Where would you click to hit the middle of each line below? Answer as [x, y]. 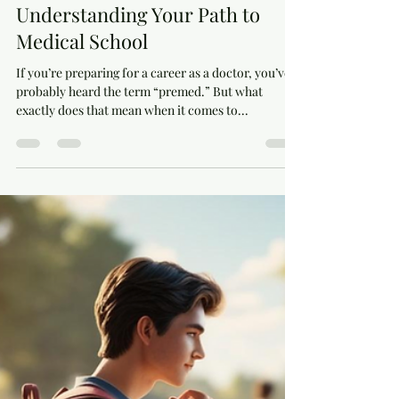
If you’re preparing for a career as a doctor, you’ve [153, 109]
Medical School [82, 77]
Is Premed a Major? [100, 24]
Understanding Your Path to [138, 50]
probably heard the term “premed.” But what [139, 127]
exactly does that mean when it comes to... [132, 146]
